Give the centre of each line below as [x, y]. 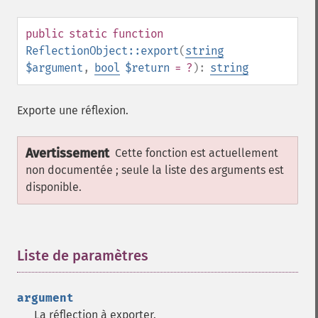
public [45, 34]
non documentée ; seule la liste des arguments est [155, 170]
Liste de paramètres [83, 256]
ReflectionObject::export [102, 51]
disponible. [54, 187]
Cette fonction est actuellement [197, 153]
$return [147, 68]
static [88, 34]
